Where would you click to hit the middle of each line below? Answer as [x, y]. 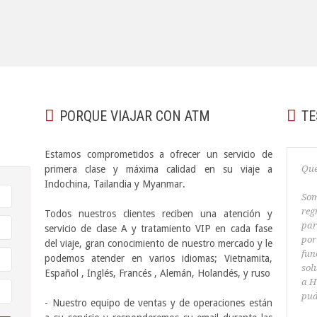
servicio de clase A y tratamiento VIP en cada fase [158, 229]
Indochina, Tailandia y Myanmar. [115, 184]
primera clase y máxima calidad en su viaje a [158, 169]
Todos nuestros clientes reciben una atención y [158, 214]
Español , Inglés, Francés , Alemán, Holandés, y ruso [158, 273]
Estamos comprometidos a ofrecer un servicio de [158, 154]
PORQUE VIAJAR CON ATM [135, 116]
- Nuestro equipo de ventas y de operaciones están [158, 303]
